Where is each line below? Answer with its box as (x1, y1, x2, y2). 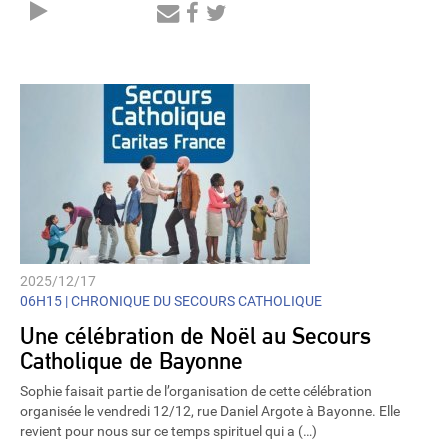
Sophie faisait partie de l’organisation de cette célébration (20, 383, 372, 400)
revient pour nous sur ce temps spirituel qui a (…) (20, 423, 317, 440)
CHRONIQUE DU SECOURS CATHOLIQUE (68, 293, 322, 310)
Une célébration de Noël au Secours (20, 321, 371, 349)
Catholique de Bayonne (20, 346, 243, 374)
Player (79, 28, 110, 41)
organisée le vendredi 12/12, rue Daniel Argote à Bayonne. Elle (20, 403, 400, 420)
